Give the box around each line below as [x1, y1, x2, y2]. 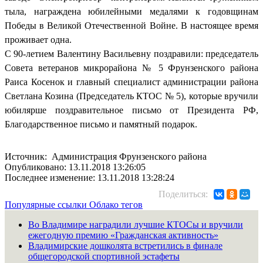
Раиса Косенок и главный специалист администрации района [5, 76, 258, 87]
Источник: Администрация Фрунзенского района [5, 151, 207, 161]
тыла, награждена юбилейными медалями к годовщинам [5, 6, 258, 16]
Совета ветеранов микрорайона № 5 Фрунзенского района [5, 62, 258, 73]
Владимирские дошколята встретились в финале [28, 240, 222, 251]
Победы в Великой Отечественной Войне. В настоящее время [5, 20, 258, 31]
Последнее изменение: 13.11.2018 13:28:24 [5, 172, 174, 183]
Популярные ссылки [5, 199, 89, 210]
